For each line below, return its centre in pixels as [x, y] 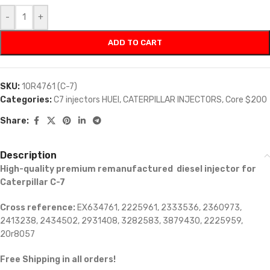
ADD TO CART [135, 43]
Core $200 [246, 100]
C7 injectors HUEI [86, 100]
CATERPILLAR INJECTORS [172, 100]
